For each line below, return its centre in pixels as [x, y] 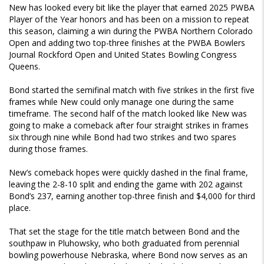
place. [20, 208]
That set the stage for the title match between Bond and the [124, 232]
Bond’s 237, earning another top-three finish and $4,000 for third [132, 196]
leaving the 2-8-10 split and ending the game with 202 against [126, 184]
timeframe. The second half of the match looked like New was [128, 114]
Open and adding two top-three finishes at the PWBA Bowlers [127, 43]
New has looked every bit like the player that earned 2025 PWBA [132, 8]
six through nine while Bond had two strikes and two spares [123, 137]
